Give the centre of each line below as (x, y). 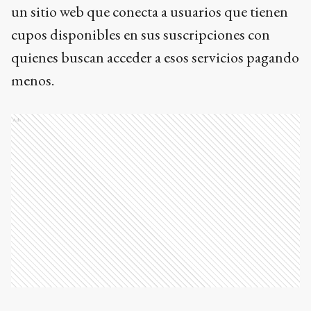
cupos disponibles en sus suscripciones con (141, 34)
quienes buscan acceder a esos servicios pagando (155, 57)
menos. (34, 80)
